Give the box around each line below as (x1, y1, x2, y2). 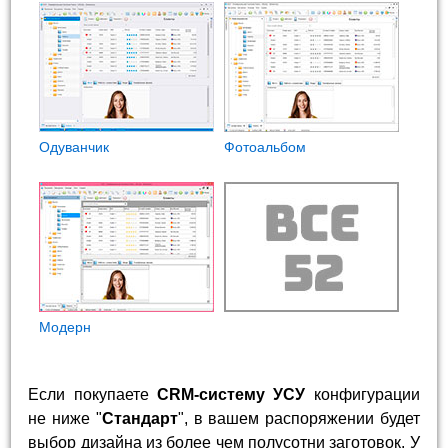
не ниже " (28, 409, 102, 427)
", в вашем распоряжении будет (177, 409, 420, 427)
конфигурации (305, 385, 420, 403)
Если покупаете (28, 385, 157, 403)
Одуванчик (39, 139, 109, 156)
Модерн (39, 319, 91, 336)
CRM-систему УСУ (157, 385, 306, 403)
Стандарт (101, 409, 178, 427)
